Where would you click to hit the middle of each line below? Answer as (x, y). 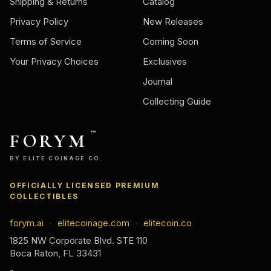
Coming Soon (171, 41)
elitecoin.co (168, 223)
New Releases (173, 21)
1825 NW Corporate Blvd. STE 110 (79, 240)
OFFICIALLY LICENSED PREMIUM (85, 185)
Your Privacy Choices (54, 61)
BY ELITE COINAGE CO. (57, 158)
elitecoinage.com (93, 223)
